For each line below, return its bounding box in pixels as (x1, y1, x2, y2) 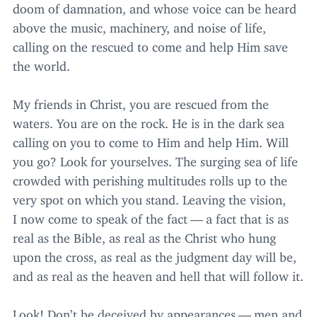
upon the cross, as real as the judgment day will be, (13, 248, 296, 259)
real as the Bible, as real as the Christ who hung (13, 229, 276, 240)
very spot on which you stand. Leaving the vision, (13, 191, 286, 202)
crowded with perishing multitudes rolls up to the (13, 172, 287, 183)
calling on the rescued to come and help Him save (13, 38, 288, 49)
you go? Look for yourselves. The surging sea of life (13, 153, 298, 163)
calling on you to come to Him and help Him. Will (13, 134, 289, 144)
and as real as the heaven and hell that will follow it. (13, 267, 304, 278)
